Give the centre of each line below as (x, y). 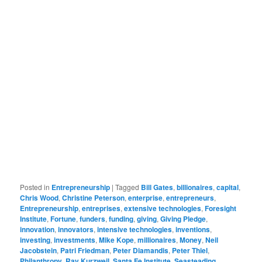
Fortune (63, 219)
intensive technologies (135, 230)
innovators (76, 230)
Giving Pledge (183, 219)
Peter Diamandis (141, 251)
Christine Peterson (94, 198)
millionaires (157, 240)
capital (228, 187)
